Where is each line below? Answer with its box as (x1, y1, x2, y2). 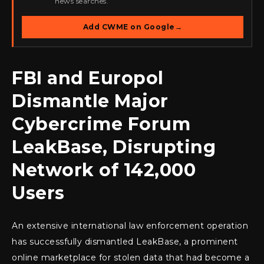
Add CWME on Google (82, 22, 175, 31)
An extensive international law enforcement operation (12, 220, 248, 231)
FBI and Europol (12, 67, 164, 89)
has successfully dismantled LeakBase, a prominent (12, 236, 238, 247)
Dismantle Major (12, 90, 169, 112)
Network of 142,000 (12, 159, 196, 181)
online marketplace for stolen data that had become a (12, 252, 249, 263)
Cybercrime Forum (12, 113, 190, 135)
